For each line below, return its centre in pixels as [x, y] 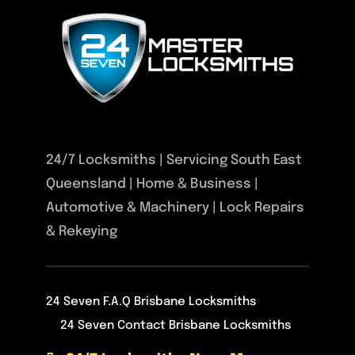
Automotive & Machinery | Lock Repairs [176, 208]
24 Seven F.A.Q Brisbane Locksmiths [151, 302]
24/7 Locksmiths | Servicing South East [174, 160]
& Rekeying [82, 231]
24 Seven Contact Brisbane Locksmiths [175, 326]
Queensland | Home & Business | [153, 184]
